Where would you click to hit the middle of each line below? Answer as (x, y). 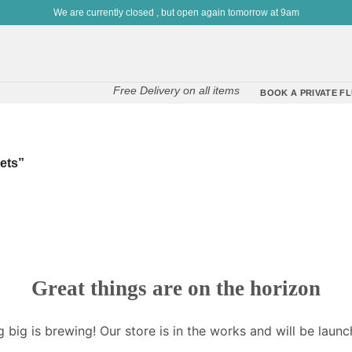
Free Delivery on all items (176, 90)
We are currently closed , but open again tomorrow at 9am (176, 12)
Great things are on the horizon (176, 288)
